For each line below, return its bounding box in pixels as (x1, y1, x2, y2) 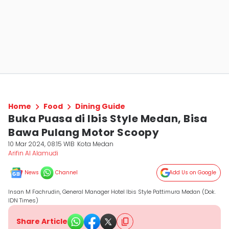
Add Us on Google (169, 169, 216, 176)
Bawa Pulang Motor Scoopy (8, 125, 159, 140)
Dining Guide (75, 101, 125, 111)
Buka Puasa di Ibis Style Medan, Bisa (8, 111, 207, 126)
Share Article (16, 216, 67, 226)
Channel (55, 169, 78, 176)
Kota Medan (77, 140, 114, 148)
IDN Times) (8, 196, 38, 204)
